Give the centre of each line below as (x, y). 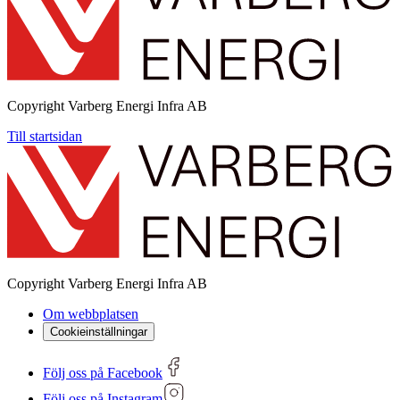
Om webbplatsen (91, 314)
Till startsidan (45, 137)
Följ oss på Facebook (103, 373)
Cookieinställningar (99, 332)
